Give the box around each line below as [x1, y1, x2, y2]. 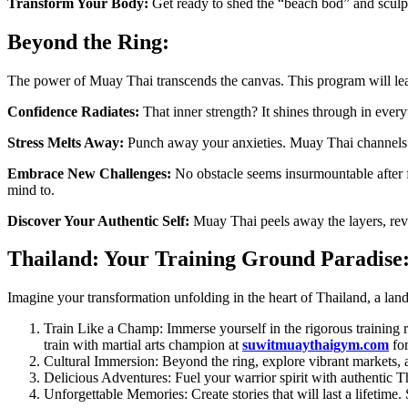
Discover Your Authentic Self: [7, 212, 189, 229]
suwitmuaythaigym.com [242, 337, 389, 353]
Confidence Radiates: [7, 103, 139, 119]
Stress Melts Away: [7, 134, 124, 150]
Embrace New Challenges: [7, 165, 171, 181]
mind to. [7, 181, 55, 198]
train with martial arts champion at [44, 337, 242, 353]
